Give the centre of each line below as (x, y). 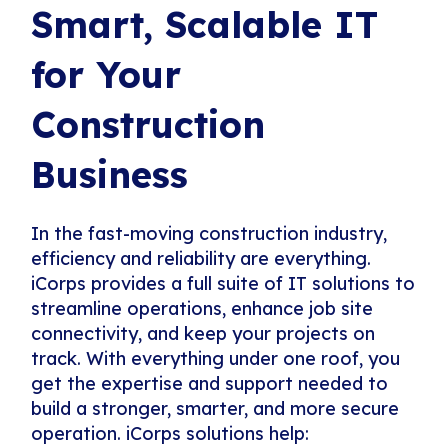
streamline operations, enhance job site (202, 309)
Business (110, 175)
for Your (106, 75)
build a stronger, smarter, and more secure (215, 409)
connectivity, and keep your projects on (203, 334)
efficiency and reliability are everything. (201, 259)
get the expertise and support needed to (210, 384)
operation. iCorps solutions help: (170, 434)
